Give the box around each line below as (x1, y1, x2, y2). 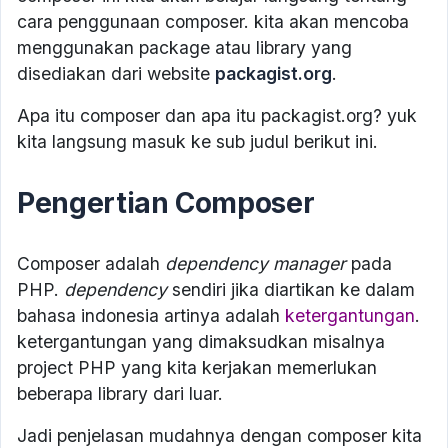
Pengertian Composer (17, 186, 315, 221)
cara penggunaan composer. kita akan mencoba (17, 11, 409, 33)
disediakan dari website (17, 63, 215, 85)
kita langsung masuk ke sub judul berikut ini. (17, 131, 378, 153)
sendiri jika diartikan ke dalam (167, 279, 415, 301)
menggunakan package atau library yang (17, 37, 352, 59)
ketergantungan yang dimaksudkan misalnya (17, 331, 385, 353)
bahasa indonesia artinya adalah (17, 305, 285, 327)
